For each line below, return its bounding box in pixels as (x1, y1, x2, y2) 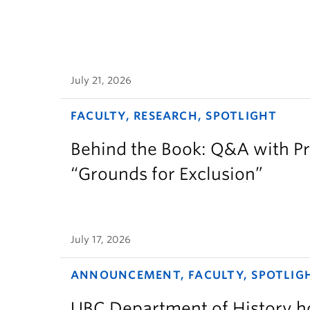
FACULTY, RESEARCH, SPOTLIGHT (71, 109, 277, 122)
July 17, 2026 (71, 234, 131, 246)
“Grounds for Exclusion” (71, 163, 263, 184)
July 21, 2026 (71, 74, 131, 86)
